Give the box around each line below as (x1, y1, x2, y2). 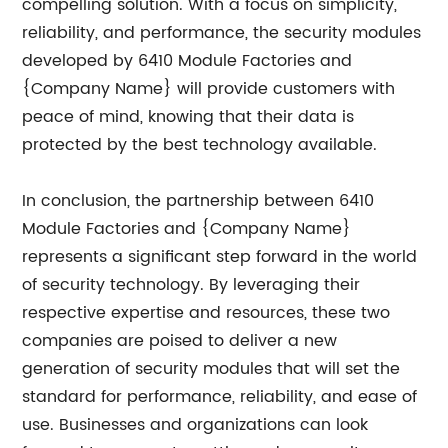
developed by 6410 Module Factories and (22, 48, 353, 74)
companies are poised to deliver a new (22, 328, 338, 354)
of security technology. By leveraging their (22, 272, 361, 298)
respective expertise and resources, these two (22, 300, 391, 326)
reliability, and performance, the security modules (22, 20, 422, 46)
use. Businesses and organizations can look (22, 412, 369, 438)
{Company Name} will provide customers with (22, 76, 396, 102)
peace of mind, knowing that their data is (22, 104, 355, 130)
